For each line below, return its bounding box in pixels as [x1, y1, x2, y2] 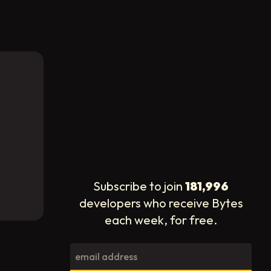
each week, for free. [105, 212, 217, 227]
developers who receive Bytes [79, 195, 243, 211]
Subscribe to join [93, 178, 183, 194]
